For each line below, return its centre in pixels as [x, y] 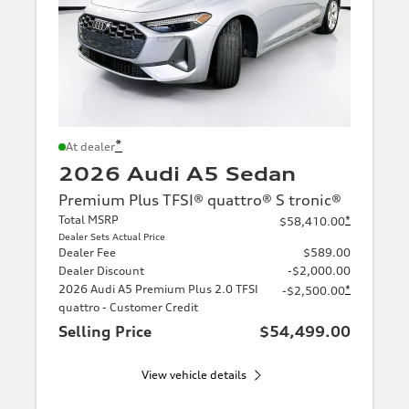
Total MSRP [89, 219]
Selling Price [105, 331]
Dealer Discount [101, 270]
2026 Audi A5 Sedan [177, 173]
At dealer [90, 146]
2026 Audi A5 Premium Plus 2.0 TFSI [158, 288]
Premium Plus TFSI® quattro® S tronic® [200, 199]
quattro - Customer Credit [128, 307]
